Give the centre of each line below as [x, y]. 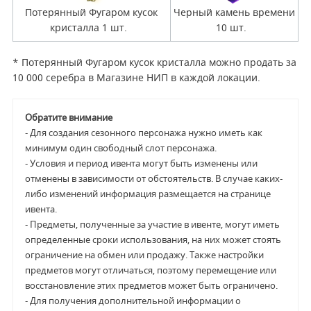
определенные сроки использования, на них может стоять [153, 240]
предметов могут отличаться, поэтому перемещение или [150, 271]
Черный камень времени [234, 12]
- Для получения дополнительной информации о [133, 301]
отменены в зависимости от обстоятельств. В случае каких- [153, 179]
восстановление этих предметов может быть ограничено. [153, 286]
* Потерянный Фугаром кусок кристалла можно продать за [154, 62]
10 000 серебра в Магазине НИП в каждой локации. [139, 78]
